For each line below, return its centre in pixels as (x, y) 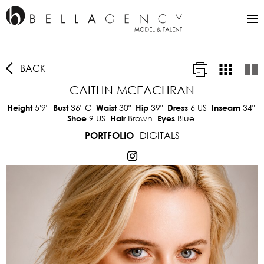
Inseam (227, 108)
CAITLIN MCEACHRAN (132, 90)
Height (21, 108)
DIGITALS (159, 135)
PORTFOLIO (109, 135)
